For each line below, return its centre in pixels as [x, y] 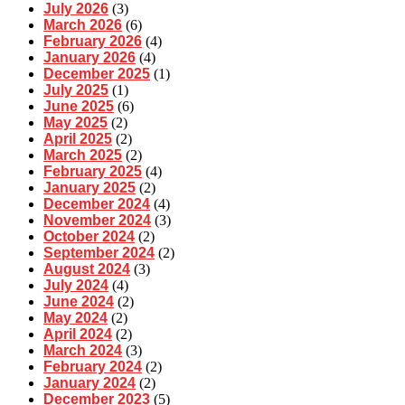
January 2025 [89, 187]
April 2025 [78, 138]
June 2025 [79, 106]
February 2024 [93, 366]
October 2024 [89, 236]
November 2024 [97, 220]
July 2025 [76, 89]
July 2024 [76, 285]
